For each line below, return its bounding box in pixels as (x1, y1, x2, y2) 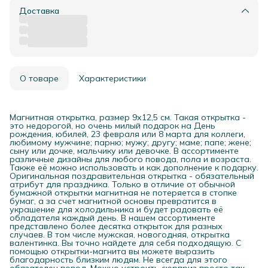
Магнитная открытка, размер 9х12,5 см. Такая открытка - (10, 111, 246, 123)
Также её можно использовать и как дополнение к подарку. (10, 162, 258, 173)
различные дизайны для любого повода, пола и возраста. (10, 153, 251, 165)
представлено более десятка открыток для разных (10, 220, 223, 232)
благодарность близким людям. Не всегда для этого (10, 254, 227, 265)
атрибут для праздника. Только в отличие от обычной (10, 178, 235, 190)
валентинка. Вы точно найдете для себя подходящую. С (10, 237, 241, 248)
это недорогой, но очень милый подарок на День (10, 120, 215, 131)
